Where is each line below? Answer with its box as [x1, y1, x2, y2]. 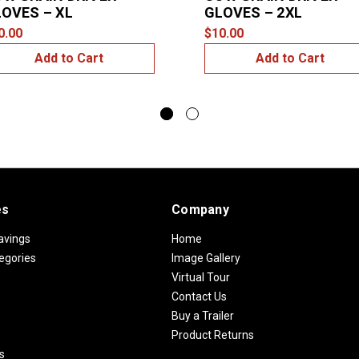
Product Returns [171, 328, 254, 341]
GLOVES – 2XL [204, 3, 302, 21]
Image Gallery [171, 251, 240, 264]
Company [171, 201, 229, 217]
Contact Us [171, 289, 227, 303]
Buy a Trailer [171, 309, 234, 322]
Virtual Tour [171, 270, 230, 284]
